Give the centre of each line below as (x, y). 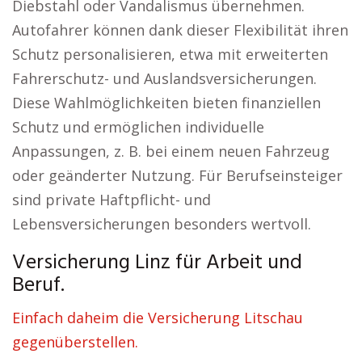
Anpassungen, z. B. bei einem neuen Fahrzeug (171, 151)
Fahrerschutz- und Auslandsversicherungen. (164, 78)
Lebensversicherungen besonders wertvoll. (162, 224)
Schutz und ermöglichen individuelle (138, 127)
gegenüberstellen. (75, 342)
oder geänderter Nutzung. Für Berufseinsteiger (177, 175)
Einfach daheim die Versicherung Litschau (158, 318)
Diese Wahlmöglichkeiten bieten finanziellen (166, 103)
